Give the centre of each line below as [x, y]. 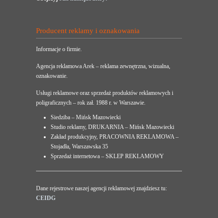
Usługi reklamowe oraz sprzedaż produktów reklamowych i [105, 93]
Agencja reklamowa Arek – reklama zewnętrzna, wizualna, [103, 66]
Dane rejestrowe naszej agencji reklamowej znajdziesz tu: [101, 189]
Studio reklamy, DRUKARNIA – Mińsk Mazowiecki [112, 127]
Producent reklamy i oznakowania [88, 31]
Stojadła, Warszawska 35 [79, 147]
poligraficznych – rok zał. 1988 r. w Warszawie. [91, 103]
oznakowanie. [52, 76]
